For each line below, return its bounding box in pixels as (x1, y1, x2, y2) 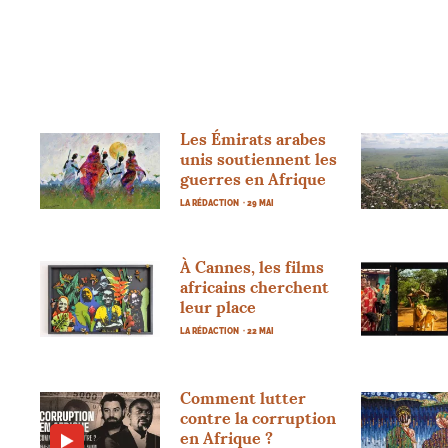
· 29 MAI (243, 197, 275, 208)
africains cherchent (180, 276, 330, 297)
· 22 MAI (243, 325, 275, 336)
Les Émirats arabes (180, 128, 327, 149)
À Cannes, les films (180, 256, 325, 277)
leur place (180, 296, 257, 317)
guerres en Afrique (180, 168, 327, 189)
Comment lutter (180, 387, 307, 408)
